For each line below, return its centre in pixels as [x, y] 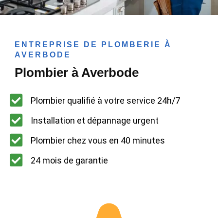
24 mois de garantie [69, 160]
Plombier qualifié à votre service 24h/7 [105, 100]
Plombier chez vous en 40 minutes [98, 140]
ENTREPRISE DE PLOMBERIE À [93, 45]
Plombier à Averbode [77, 73]
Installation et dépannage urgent [94, 120]
